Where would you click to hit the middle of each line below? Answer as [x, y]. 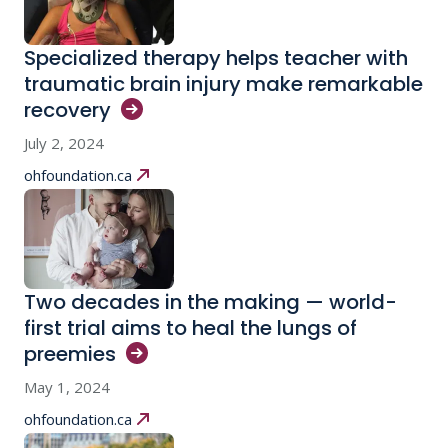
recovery [67, 110]
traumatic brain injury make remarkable [223, 84]
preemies [70, 354]
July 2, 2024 [64, 143]
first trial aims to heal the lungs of [190, 328]
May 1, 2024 [67, 387]
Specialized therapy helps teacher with [216, 58]
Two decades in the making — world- [210, 302]
